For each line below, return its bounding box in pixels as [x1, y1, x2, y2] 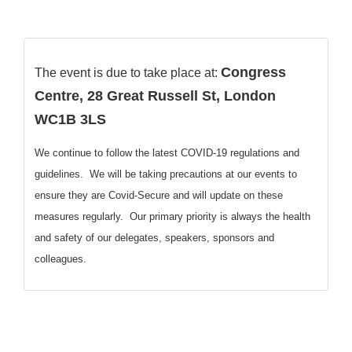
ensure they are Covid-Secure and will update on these [35, 189, 283, 202]
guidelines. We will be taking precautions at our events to [35, 168, 297, 181]
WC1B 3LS [35, 111, 106, 127]
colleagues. [35, 253, 86, 266]
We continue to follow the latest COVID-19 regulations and [35, 147, 299, 159]
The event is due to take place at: [35, 65, 221, 79]
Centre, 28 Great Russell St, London [35, 87, 276, 104]
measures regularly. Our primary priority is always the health [35, 211, 310, 223]
